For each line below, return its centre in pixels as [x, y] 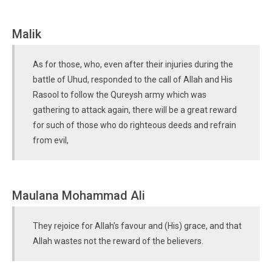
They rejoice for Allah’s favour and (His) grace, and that [137, 226]
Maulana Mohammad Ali [79, 195]
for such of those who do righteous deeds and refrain [134, 125]
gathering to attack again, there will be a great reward [135, 110]
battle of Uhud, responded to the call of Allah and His [133, 80]
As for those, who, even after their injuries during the [133, 64]
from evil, [51, 140]
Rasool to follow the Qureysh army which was [120, 95]
